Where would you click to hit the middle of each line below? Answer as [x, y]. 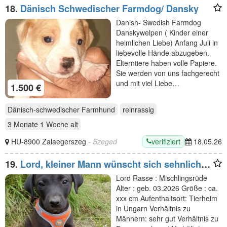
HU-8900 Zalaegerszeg [50, 141]
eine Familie [31, 174]
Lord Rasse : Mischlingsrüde [162, 178]
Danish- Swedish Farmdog [159, 22]
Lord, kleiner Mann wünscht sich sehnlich [111, 164]
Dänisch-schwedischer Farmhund [61, 109]
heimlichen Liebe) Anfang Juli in [167, 42]
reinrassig [138, 109]
